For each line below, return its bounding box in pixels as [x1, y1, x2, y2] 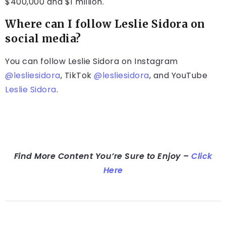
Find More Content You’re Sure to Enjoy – [14, 150, 191, 162]
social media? [5, 32, 81, 46]
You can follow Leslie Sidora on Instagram [5, 55, 178, 68]
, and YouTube [149, 70, 207, 82]
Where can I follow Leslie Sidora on [5, 18, 205, 31]
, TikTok [60, 70, 94, 82]
